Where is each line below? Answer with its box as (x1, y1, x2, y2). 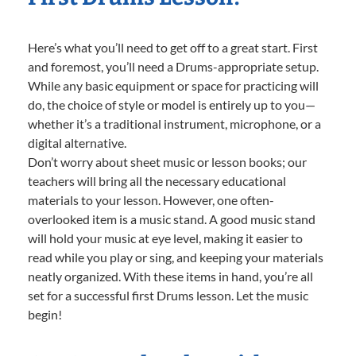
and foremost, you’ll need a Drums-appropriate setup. (28, 59, 319, 75)
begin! (28, 307, 62, 323)
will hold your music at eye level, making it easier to (28, 230, 303, 246)
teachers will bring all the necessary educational (28, 173, 286, 189)
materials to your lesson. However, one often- (28, 192, 274, 208)
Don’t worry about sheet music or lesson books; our (28, 154, 307, 170)
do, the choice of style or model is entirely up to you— (28, 97, 315, 113)
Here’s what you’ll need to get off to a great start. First (28, 40, 318, 56)
